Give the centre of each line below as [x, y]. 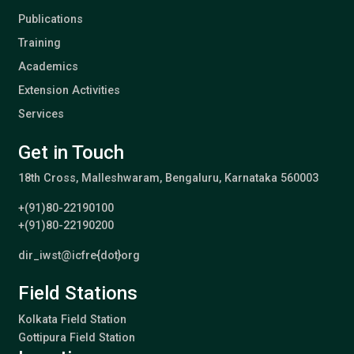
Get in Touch [71, 153]
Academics [48, 67]
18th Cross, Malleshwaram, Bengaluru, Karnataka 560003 [168, 179]
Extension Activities [69, 91]
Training [39, 43]
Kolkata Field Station [72, 320]
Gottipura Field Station [76, 338]
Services [41, 115]
